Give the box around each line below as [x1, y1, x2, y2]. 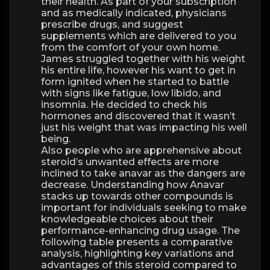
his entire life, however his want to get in [41, 64, 236, 76]
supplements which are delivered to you [41, 30, 236, 42]
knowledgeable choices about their [41, 213, 213, 225]
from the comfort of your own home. [41, 42, 220, 53]
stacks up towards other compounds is [41, 190, 233, 202]
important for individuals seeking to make [41, 202, 246, 213]
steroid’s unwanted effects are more [41, 156, 219, 168]
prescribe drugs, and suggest [41, 19, 183, 30]
